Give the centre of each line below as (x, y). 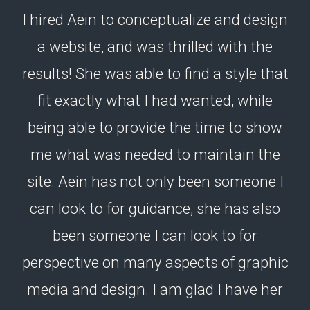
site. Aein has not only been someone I (155, 182)
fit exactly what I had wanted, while (155, 101)
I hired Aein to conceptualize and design (155, 20)
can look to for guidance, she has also (155, 209)
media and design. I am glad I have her (155, 290)
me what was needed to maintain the (155, 155)
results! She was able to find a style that (155, 74)
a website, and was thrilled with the (155, 47)
